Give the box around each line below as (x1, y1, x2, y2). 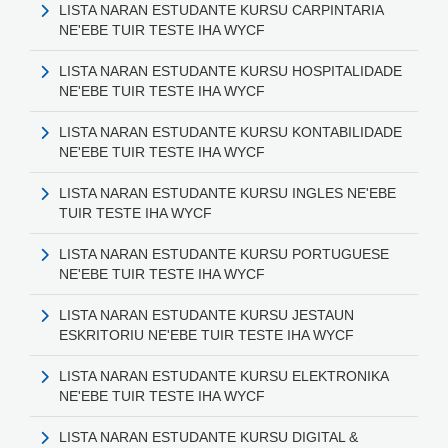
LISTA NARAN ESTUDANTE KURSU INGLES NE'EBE (59, 184, 396, 201)
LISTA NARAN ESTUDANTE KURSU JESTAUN (59, 306, 354, 323)
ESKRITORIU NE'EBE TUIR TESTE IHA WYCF (59, 326, 354, 343)
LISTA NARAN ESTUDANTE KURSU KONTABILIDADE (59, 123, 402, 140)
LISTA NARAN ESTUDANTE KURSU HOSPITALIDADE (59, 62, 402, 79)
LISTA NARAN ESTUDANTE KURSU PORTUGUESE (59, 245, 389, 262)
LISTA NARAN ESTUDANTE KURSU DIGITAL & (59, 428, 358, 445)
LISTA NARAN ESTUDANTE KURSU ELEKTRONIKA (59, 367, 388, 384)
